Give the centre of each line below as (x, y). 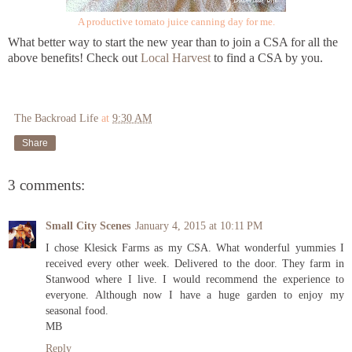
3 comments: (46, 185)
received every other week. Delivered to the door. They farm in (195, 264)
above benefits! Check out (74, 57)
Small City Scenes (88, 226)
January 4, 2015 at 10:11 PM (199, 226)
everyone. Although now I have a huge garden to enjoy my (195, 295)
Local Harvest (176, 57)
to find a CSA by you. (267, 57)
